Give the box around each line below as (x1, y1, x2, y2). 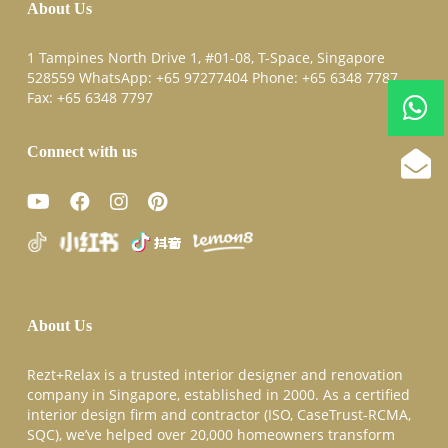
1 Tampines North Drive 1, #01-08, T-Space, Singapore (26, 47, 385, 67)
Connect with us (26, 142, 137, 160)
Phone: (247, 67, 302, 87)
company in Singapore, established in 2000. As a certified (26, 385, 410, 405)
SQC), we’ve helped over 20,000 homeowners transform (26, 425, 395, 445)
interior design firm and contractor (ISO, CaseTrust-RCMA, (26, 405, 411, 425)
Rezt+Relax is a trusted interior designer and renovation (26, 365, 403, 385)
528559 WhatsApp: (26, 67, 156, 87)
